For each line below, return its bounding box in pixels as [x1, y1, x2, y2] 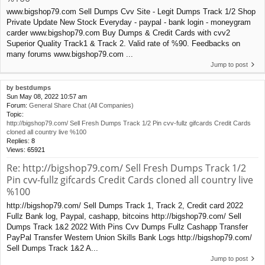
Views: [7, 146, 27, 154]
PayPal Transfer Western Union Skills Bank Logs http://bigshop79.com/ [7, 233, 252, 243]
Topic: [7, 111, 24, 118]
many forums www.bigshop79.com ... [7, 50, 133, 59]
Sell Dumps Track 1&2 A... [7, 244, 98, 253]
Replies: [7, 137, 31, 145]
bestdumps [15, 84, 51, 92]
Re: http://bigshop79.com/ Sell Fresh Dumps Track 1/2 [7, 161, 246, 175]
